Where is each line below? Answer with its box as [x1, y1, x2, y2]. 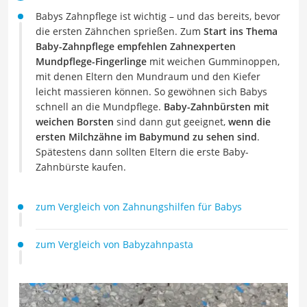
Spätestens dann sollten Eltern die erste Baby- [36, 145, 249, 158]
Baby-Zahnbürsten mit [164, 100, 269, 113]
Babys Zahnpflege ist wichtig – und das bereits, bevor [36, 10, 280, 23]
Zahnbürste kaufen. [36, 160, 126, 173]
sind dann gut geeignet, [116, 115, 228, 128]
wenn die [228, 115, 271, 128]
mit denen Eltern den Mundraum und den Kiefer [36, 70, 260, 83]
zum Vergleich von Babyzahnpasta [36, 238, 193, 251]
